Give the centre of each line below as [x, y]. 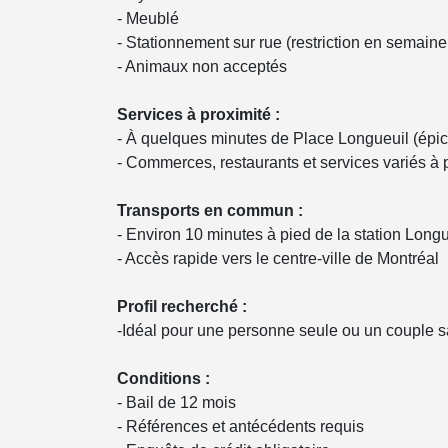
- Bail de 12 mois [176, 402]
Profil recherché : [182, 306]
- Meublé [148, 18]
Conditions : [163, 378]
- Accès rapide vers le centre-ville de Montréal [278, 258]
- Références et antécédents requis [240, 426]
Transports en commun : [210, 210]
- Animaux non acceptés [202, 66]
